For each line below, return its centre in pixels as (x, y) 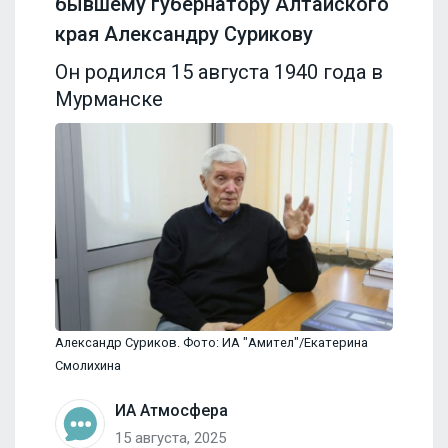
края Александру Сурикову (184, 33)
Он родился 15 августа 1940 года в (219, 71)
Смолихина (88, 365)
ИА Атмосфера (171, 410)
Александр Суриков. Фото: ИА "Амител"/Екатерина (211, 342)
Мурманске (109, 98)
